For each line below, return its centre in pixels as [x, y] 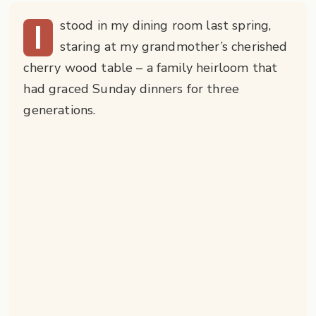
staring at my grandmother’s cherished [174, 47]
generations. [60, 110]
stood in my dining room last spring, [165, 26]
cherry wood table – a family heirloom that [151, 68]
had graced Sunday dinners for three [132, 89]
